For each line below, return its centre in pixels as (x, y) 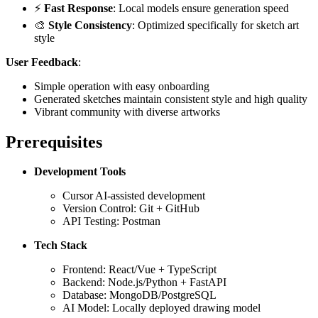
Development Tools (80, 172)
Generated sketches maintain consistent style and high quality (171, 99)
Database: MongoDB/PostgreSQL (139, 295)
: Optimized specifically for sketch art (215, 25)
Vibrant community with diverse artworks (127, 111)
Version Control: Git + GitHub (131, 209)
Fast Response (78, 8)
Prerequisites (54, 142)
